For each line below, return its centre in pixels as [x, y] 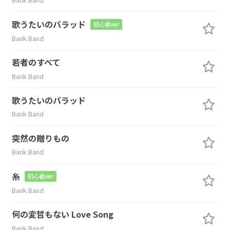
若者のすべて [36, 62]
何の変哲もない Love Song [62, 214]
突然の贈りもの [40, 138]
